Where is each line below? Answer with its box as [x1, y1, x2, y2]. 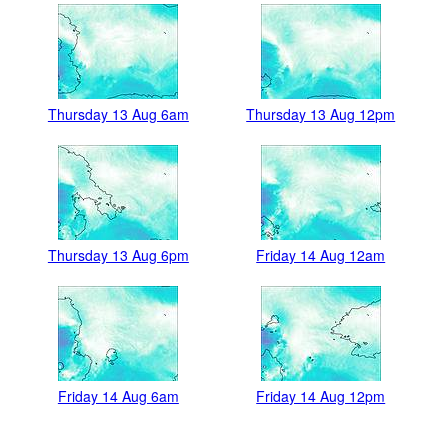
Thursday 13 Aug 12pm [246, 104, 396, 125]
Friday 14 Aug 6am [57, 386, 179, 407]
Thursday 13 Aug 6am [47, 104, 189, 125]
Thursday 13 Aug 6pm [47, 245, 189, 266]
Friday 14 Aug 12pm [256, 386, 386, 407]
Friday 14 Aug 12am [256, 245, 386, 266]
